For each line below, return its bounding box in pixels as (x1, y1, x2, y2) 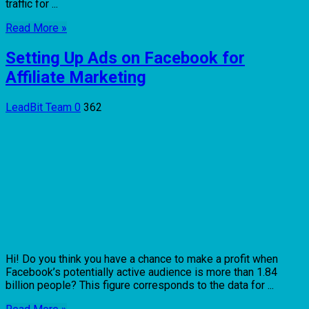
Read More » (6, 21, 67, 35)
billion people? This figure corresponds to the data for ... (6, 278, 274, 292)
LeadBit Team (6, 100, 74, 114)
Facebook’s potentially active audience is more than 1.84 (6, 265, 277, 279)
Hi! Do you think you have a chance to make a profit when (6, 252, 278, 266)
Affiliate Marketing (6, 67, 146, 87)
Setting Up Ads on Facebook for (6, 48, 245, 68)
